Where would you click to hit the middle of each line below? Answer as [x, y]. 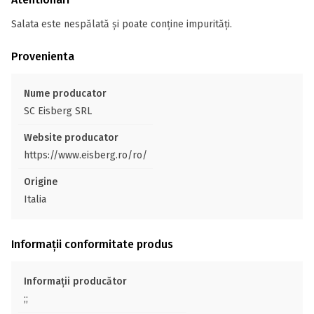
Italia [35, 199]
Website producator [71, 138]
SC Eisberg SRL [58, 111]
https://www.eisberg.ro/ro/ [86, 155]
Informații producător [75, 281]
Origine [41, 182]
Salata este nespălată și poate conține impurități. [122, 24]
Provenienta [43, 56]
